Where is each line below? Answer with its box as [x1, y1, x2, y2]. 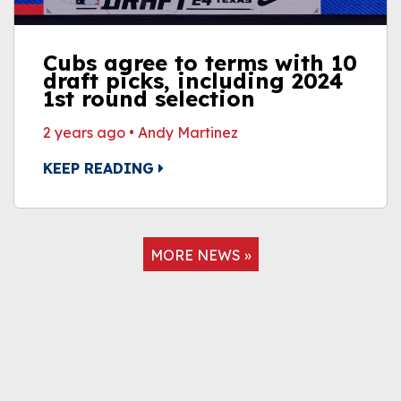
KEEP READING [43, 159, 158, 177]
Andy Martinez [138, 124, 238, 141]
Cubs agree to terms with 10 [43, 49, 357, 76]
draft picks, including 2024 [43, 67, 343, 94]
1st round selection [43, 85, 255, 112]
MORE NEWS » [149, 246, 252, 264]
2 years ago [43, 124, 125, 141]
